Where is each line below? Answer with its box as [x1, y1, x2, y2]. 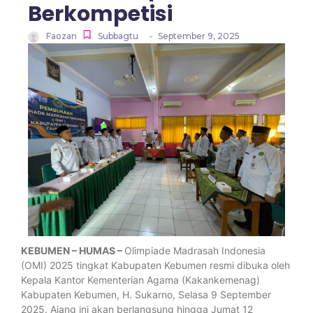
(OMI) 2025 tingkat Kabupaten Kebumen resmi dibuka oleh [21, 259, 290, 271]
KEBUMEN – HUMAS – [21, 245, 124, 256]
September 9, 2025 [158, 31, 240, 41]
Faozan [46, 31, 77, 41]
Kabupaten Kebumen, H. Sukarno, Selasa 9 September [21, 289, 271, 300]
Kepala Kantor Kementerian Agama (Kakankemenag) [21, 274, 260, 286]
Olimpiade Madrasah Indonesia [124, 245, 265, 256]
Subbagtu [98, 31, 138, 41]
